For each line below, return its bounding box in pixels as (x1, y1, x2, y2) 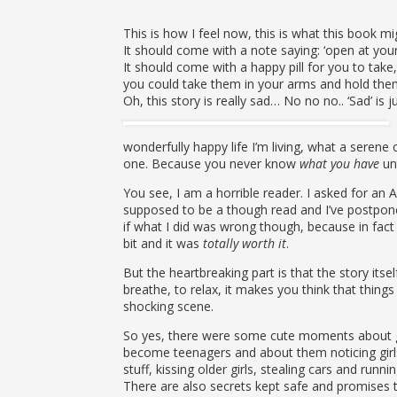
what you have (299, 155, 379, 172)
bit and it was (122, 235, 203, 252)
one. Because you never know (122, 155, 300, 172)
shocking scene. (122, 298, 214, 315)
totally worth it (202, 235, 286, 252)
